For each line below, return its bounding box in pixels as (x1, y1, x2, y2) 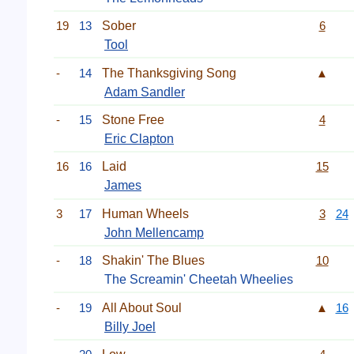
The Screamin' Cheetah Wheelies (104, 273, 293, 287)
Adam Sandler (104, 85, 185, 99)
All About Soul (102, 300, 182, 314)
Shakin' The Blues (102, 254, 205, 268)
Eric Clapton (104, 132, 174, 145)
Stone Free (102, 113, 164, 126)
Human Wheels (102, 206, 189, 220)
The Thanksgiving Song (102, 66, 236, 80)
